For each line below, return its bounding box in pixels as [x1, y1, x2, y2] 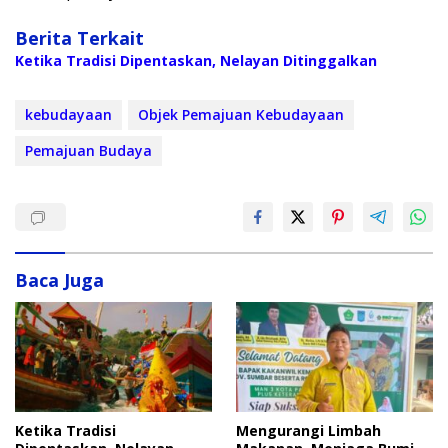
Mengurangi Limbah [236, 421, 381, 441]
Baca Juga [15, 268, 104, 293]
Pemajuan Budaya [25, 141, 152, 161]
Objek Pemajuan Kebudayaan [138, 105, 344, 125]
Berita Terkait [15, 26, 144, 51]
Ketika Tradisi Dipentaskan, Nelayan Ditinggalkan [15, 51, 377, 71]
